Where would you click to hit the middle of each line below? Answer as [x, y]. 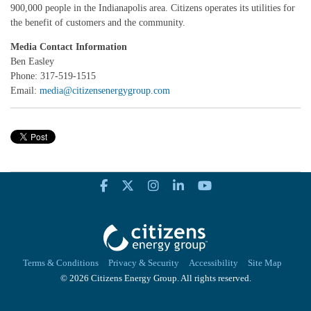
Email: [25, 91]
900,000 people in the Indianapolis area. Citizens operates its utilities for [153, 8]
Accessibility [213, 263]
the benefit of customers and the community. [98, 23]
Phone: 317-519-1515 [53, 76]
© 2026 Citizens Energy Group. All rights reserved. [155, 278]
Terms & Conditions [60, 263]
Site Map [264, 263]
